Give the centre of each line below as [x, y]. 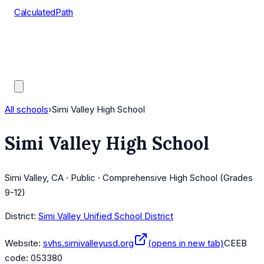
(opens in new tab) [186, 243]
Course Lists [40, 42]
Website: [23, 243]
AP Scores [36, 56]
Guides [28, 71]
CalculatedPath [44, 12]
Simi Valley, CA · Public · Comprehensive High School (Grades [129, 178]
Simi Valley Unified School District [106, 216]
